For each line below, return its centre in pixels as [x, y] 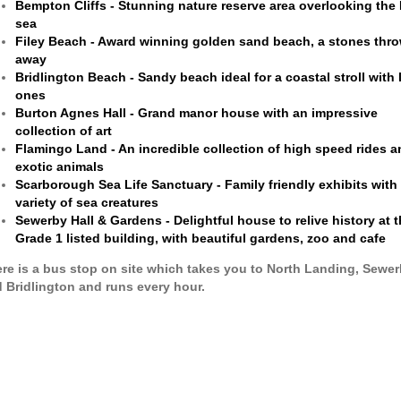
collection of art [63, 131]
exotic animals [59, 167]
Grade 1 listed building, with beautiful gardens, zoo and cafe [200, 239]
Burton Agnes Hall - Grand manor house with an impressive [196, 113]
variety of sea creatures [86, 203]
